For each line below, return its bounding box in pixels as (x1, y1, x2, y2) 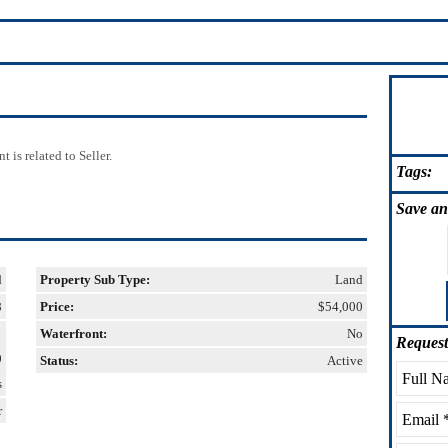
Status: (39, 353, 78, 368)
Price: (39, 299, 74, 314)
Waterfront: (39, 326, 107, 341)
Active (327, 353, 363, 368)
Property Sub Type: (39, 272, 150, 287)
